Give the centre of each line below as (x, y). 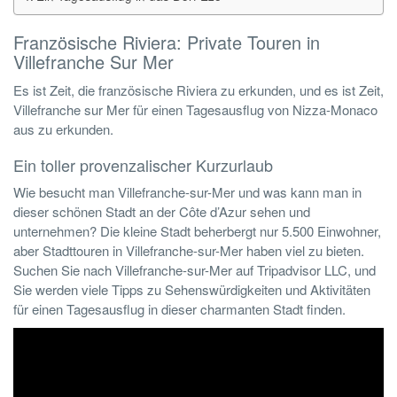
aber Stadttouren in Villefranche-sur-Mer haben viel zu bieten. (189, 250)
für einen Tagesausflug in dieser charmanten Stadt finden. (179, 308)
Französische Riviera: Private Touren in (167, 42)
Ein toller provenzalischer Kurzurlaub (143, 164)
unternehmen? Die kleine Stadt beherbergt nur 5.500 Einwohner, (197, 230)
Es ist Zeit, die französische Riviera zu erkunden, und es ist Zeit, (198, 90)
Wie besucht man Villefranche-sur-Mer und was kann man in (187, 191)
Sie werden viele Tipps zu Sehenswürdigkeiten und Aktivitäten (192, 289)
